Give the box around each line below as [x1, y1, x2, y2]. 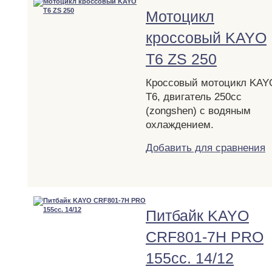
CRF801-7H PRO [146, 228, 263, 245]
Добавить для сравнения [146, 141, 265, 154]
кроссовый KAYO [146, 29, 267, 46]
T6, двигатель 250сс [146, 90, 242, 103]
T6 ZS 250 [146, 50, 217, 67]
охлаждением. [146, 118, 214, 131]
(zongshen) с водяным [146, 104, 251, 117]
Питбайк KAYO [146, 206, 249, 224]
